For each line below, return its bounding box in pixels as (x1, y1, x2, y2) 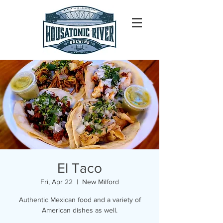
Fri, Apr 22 (40, 178, 73, 186)
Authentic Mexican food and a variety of (18, 196, 141, 204)
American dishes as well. (42, 206, 117, 214)
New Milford (82, 178, 119, 186)
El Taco (57, 160, 102, 176)
